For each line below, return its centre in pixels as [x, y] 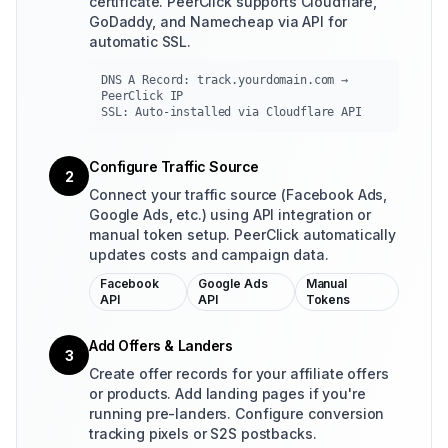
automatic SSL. [140, 41]
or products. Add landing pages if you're [227, 393]
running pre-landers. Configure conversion [237, 413]
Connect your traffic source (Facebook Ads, [238, 194]
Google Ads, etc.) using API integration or [230, 214]
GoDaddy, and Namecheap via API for [218, 21]
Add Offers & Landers [161, 345]
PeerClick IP [142, 96]
